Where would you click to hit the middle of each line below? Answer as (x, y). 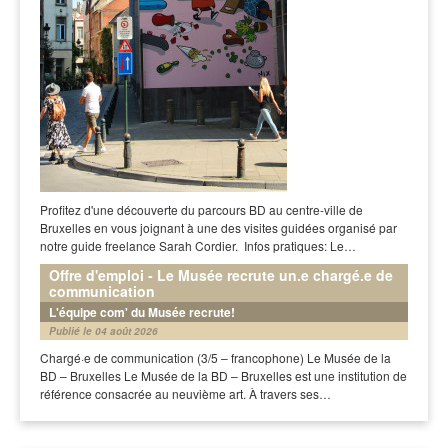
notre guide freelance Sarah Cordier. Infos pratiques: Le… (198, 245)
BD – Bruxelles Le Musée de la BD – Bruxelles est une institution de (223, 375)
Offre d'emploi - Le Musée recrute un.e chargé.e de (221, 274)
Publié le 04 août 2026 (103, 330)
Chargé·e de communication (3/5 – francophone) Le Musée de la (215, 357)
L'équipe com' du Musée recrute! (142, 311)
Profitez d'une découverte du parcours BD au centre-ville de (201, 209)
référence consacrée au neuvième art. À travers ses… (185, 393)
